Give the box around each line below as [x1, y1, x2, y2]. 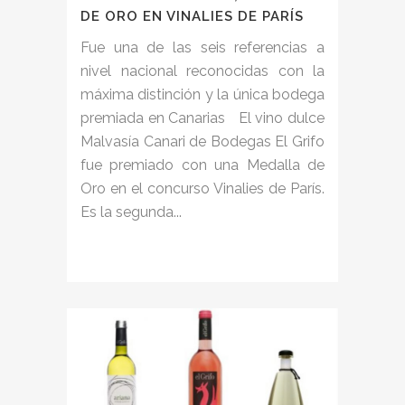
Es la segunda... [80, 202, 182, 221]
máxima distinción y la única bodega [80, 85, 325, 103]
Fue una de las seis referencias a [80, 38, 325, 56]
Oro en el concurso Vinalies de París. [80, 179, 325, 197]
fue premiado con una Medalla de [80, 155, 325, 174]
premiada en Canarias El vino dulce [80, 108, 325, 127]
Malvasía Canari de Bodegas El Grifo [80, 132, 325, 150]
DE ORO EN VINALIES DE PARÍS [80, 7, 304, 24]
